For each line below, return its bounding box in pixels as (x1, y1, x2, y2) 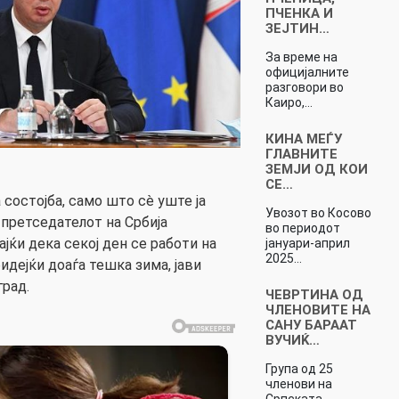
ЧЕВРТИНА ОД (265, 286, 363, 303)
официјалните (265, 64, 349, 79)
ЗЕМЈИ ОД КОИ (265, 160, 368, 177)
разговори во (265, 79, 344, 94)
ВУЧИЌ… (265, 331, 320, 348)
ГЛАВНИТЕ (265, 145, 338, 162)
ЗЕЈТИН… (265, 20, 330, 37)
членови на (265, 376, 332, 391)
